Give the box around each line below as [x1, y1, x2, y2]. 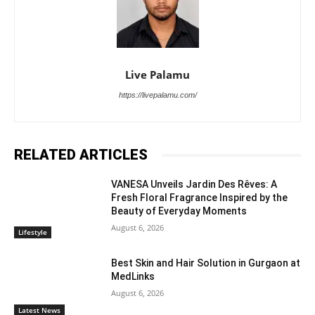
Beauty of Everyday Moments [111, 205, 247, 217]
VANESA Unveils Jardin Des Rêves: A [111, 179, 278, 191]
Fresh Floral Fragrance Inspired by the [111, 192, 288, 204]
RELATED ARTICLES [14, 146, 148, 164]
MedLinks [111, 270, 155, 282]
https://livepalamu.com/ [118, 91, 197, 100]
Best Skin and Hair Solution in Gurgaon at [111, 257, 301, 269]
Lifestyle [18, 226, 47, 237]
